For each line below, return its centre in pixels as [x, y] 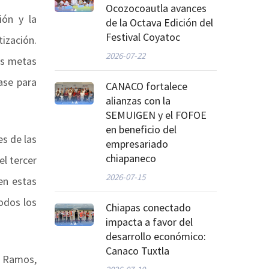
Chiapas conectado [148, 208]
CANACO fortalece [147, 86]
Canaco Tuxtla [138, 251]
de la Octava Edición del [159, 23]
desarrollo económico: [156, 237]
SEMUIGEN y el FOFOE [156, 115]
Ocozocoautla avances [156, 8]
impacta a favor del [149, 222]
